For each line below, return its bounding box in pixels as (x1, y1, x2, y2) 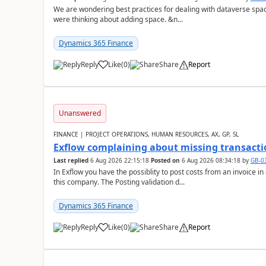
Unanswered (58, 108, 101, 118)
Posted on (150, 156, 180, 164)
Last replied (53, 156, 88, 164)
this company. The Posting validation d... (53, 177, 185, 187)
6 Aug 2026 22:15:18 (90, 156, 149, 164)
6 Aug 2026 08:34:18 (181, 156, 240, 164)
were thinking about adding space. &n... (53, 14, 183, 24)
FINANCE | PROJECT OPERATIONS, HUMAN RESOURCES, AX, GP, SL (53, 130, 239, 138)
